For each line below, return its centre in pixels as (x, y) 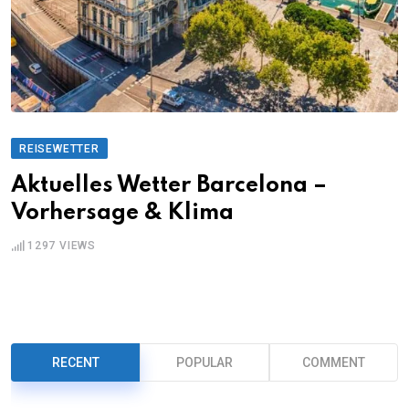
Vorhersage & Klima (122, 213)
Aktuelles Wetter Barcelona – (169, 185)
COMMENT (333, 362)
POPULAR (204, 362)
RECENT (75, 362)
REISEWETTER (59, 148)
